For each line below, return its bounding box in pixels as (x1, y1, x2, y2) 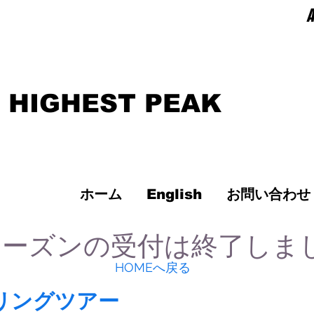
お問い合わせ (226, 186, 310, 202)
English (146, 186, 202, 202)
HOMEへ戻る (114, 260, 191, 275)
